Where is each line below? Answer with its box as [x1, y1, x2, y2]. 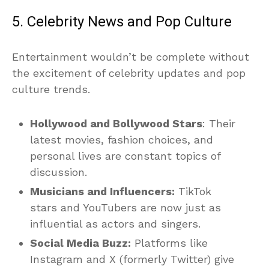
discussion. [30, 165, 87, 178]
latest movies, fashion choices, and [30, 133, 213, 146]
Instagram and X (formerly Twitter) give [30, 252, 234, 265]
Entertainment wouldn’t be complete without [12, 50, 249, 63]
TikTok [175, 184, 211, 198]
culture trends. [12, 82, 90, 95]
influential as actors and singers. [30, 217, 201, 230]
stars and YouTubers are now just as [30, 201, 221, 214]
